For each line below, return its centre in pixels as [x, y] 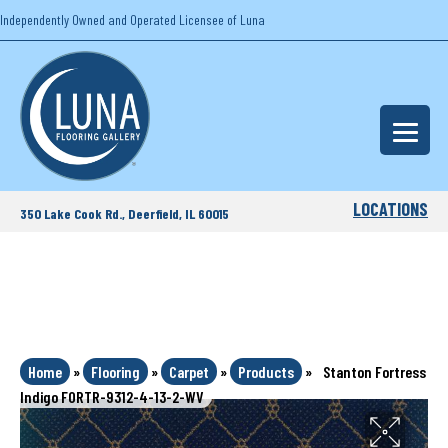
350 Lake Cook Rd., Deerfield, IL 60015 [124, 213]
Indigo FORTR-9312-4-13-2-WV [112, 396]
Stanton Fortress [374, 371]
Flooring [115, 371]
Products [266, 371]
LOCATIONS [391, 209]
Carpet [189, 371]
